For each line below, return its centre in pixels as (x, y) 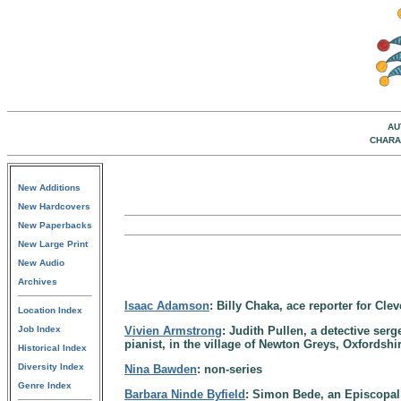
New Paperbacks (55, 225)
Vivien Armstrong (173, 331)
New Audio (41, 263)
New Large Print (53, 244)
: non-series (230, 369)
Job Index (39, 329)
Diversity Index (51, 367)
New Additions (49, 188)
